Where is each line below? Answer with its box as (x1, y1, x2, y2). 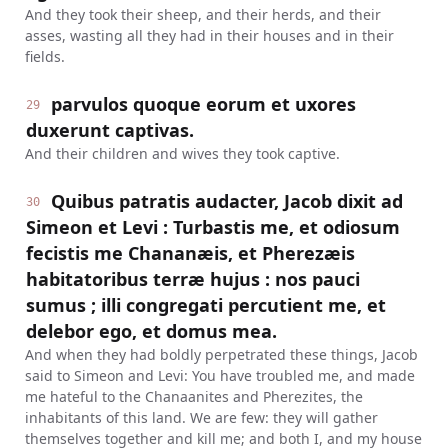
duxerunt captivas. (25, 118, 194, 142)
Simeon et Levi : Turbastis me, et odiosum (25, 215, 400, 239)
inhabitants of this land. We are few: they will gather (24, 408, 378, 427)
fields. (24, 47, 65, 66)
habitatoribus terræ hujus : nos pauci (25, 267, 360, 291)
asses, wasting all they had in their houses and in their (24, 26, 394, 45)
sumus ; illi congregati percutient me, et (25, 293, 386, 317)
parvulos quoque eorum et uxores (51, 92, 357, 116)
